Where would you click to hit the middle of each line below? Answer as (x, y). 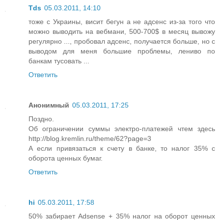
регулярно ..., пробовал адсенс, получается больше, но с (122, 41)
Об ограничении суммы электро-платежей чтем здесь (122, 129)
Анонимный (49, 105)
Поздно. (41, 119)
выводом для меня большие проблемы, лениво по (122, 51)
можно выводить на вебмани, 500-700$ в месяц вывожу (122, 32)
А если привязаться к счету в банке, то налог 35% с (122, 149)
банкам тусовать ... (59, 61)
